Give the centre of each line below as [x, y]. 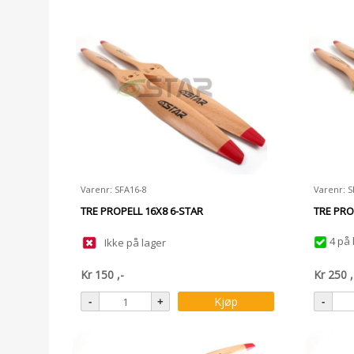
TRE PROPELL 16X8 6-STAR [142, 211]
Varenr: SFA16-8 [114, 189]
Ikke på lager [135, 243]
